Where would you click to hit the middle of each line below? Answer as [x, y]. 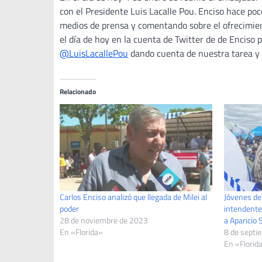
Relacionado [78, 91]
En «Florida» [81, 232]
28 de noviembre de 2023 [104, 220]
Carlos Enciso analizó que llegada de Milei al [133, 196]
